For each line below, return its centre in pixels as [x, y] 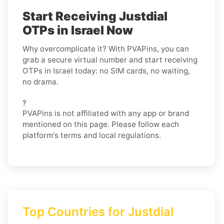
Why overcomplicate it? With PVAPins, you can [106, 48]
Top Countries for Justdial [98, 211]
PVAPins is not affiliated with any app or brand [106, 113]
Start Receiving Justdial [95, 16]
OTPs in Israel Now [78, 30]
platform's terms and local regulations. [92, 135]
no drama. [40, 81]
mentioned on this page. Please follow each [101, 124]
